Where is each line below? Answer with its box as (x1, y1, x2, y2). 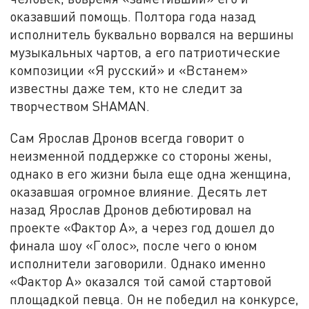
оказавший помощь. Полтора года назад (10, 8, 257, 25)
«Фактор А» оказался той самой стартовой (10, 273, 272, 290)
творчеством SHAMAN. (10, 98, 150, 114)
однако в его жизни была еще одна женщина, (10, 166, 292, 182)
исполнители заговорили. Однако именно (10, 255, 266, 272)
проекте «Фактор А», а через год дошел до (10, 219, 275, 236)
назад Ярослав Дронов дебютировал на (10, 201, 252, 218)
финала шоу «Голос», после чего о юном (10, 237, 258, 254)
